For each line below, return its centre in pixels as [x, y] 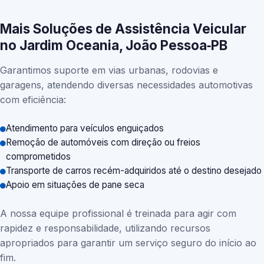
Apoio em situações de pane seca [75, 185]
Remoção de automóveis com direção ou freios [103, 142]
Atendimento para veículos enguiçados [85, 128]
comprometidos [38, 156]
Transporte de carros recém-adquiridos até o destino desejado [134, 171]
